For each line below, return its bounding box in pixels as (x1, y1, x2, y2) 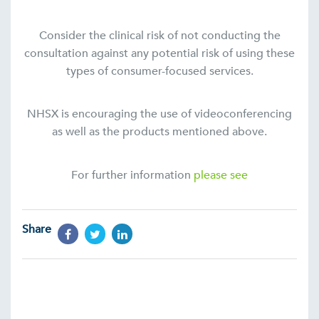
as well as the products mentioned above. (52, 124, 267, 140)
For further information (71, 167, 194, 183)
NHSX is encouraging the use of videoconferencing (27, 106, 292, 122)
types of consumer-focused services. (66, 63, 253, 80)
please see (194, 167, 248, 183)
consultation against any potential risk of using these (24, 46, 295, 62)
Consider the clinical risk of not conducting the (38, 28, 281, 44)
